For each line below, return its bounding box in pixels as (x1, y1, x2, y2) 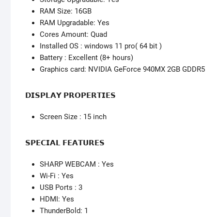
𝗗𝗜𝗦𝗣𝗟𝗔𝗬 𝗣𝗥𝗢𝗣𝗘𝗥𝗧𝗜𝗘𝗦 (25, 91, 116, 100)
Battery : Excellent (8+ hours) (40, 53, 133, 62)
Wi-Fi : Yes (40, 171, 74, 181)
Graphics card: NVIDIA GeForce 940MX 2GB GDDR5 (40, 65, 205, 74)
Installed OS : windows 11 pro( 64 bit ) (40, 42, 162, 51)
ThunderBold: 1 (40, 206, 88, 216)
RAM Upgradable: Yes (40, 18, 109, 28)
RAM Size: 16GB (40, 7, 92, 16)
